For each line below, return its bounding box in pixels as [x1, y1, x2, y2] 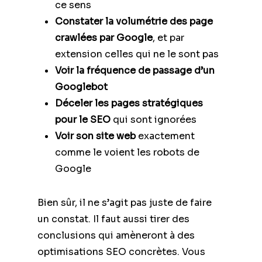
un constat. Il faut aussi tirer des [37, 212, 189, 225]
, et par [153, 31, 184, 44]
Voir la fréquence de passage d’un [55, 64, 215, 77]
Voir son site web [55, 129, 136, 142]
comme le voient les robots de [55, 146, 199, 158]
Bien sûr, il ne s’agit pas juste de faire [37, 196, 212, 209]
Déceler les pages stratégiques [55, 96, 203, 109]
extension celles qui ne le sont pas [55, 47, 219, 60]
